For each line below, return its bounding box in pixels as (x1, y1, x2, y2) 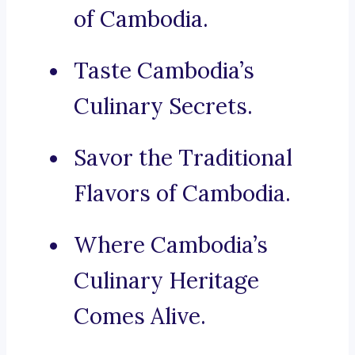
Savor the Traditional (74, 143, 292, 173)
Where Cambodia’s (74, 231, 268, 260)
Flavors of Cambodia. (74, 179, 291, 208)
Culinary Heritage (74, 266, 259, 296)
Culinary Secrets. (74, 92, 253, 121)
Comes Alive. (74, 302, 206, 331)
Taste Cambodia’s (74, 56, 254, 86)
